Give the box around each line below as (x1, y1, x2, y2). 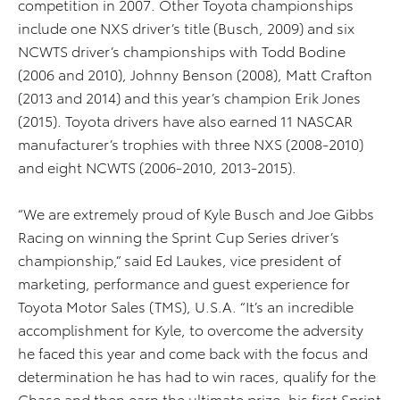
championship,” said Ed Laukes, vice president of (18, 249, 341, 271)
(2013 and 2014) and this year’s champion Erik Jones (18, 87, 361, 108)
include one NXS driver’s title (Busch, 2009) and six (18, 17, 354, 38)
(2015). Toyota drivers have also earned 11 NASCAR (18, 110, 353, 131)
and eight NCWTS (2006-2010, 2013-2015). (18, 156, 296, 178)
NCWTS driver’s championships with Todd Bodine (18, 40, 346, 62)
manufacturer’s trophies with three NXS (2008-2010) (18, 133, 363, 154)
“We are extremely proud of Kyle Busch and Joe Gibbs (18, 203, 374, 224)
